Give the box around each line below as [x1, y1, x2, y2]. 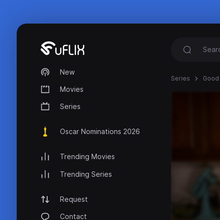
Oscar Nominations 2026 [60, 127, 140, 136]
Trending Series [60, 169, 112, 178]
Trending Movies [60, 152, 115, 161]
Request [60, 194, 88, 203]
